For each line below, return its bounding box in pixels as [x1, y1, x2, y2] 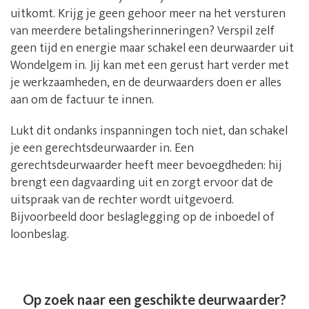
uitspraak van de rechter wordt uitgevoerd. [10, 190, 234, 211]
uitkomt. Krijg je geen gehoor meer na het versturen [10, 3, 286, 25]
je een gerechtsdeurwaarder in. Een [10, 138, 194, 159]
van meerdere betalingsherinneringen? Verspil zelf [10, 21, 275, 42]
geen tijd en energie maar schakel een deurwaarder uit [10, 38, 294, 59]
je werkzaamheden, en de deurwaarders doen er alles [10, 72, 281, 94]
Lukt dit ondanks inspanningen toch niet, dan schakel [10, 121, 288, 142]
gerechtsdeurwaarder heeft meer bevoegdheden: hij [10, 155, 282, 177]
